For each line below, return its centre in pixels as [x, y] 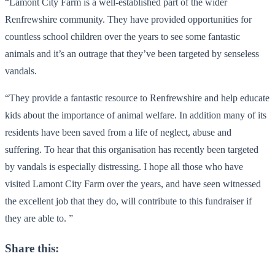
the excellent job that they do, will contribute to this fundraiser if [128, 201]
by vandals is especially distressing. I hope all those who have [124, 166]
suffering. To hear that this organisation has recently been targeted [132, 149]
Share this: [32, 249]
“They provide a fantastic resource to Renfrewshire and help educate [137, 98]
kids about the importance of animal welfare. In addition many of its [136, 115]
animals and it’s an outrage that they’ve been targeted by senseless [132, 53]
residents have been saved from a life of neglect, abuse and [118, 132]
